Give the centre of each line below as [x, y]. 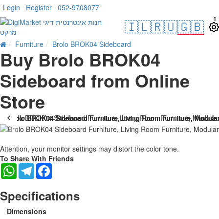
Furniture [29, 44]
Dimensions [27, 211]
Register [39, 7]
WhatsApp [33, 167]
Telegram [49, 167]
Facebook [67, 167]
